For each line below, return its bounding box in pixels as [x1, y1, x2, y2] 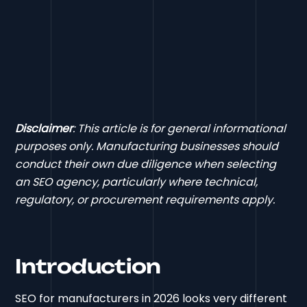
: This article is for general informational [73, 120, 286, 136]
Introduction [15, 254, 161, 278]
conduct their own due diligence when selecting [15, 156, 277, 172]
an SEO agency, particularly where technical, [15, 173, 258, 190]
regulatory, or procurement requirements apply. [15, 191, 275, 208]
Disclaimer [15, 120, 73, 136]
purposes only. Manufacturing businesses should [15, 138, 279, 154]
